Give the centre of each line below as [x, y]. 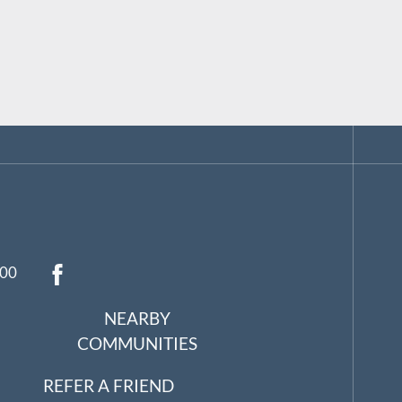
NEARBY [138, 319]
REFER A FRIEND [108, 386]
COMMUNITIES [138, 344]
